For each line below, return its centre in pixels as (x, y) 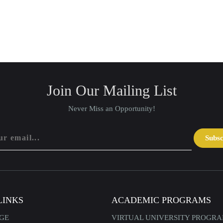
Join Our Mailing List (111, 90)
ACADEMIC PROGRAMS (161, 200)
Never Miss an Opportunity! (111, 108)
